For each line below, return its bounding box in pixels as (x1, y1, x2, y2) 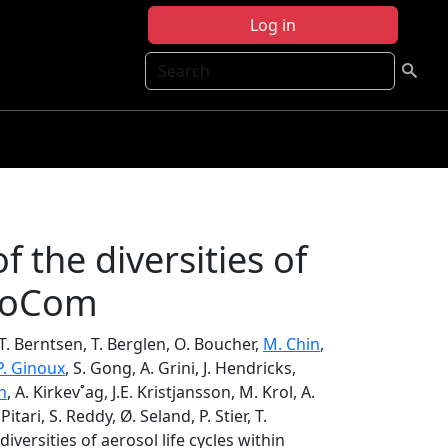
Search (144, 52, 198, 74)
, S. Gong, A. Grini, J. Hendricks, (65, 357, 296, 379)
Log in (250, 14, 296, 36)
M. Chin (263, 333, 320, 355)
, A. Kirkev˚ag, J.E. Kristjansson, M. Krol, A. (7, 381, 315, 403)
